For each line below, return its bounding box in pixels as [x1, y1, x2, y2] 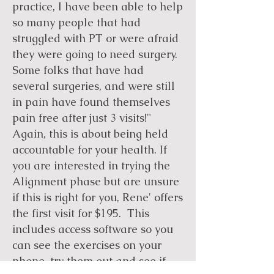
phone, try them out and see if [12, 254, 166, 268]
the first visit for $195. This [12, 206, 149, 220]
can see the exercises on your [12, 238, 161, 252]
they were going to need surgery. [12, 47, 180, 61]
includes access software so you [12, 222, 173, 236]
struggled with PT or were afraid [12, 31, 179, 45]
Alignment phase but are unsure [12, 174, 179, 188]
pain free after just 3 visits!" [12, 111, 152, 125]
